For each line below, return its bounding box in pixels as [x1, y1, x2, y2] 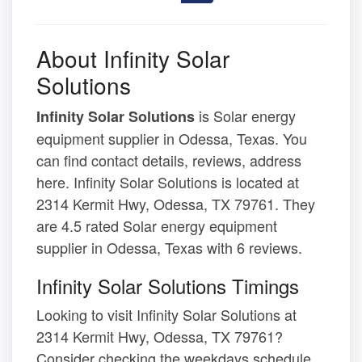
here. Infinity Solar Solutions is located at [36, 171, 299, 193]
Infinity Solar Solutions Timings [36, 271, 299, 301]
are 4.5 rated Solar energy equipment [36, 215, 277, 237]
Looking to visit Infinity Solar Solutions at [36, 304, 297, 326]
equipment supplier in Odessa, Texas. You [36, 128, 307, 149]
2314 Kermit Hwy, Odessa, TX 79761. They [36, 193, 315, 215]
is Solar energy [195, 105, 296, 127]
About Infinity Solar [36, 42, 229, 75]
